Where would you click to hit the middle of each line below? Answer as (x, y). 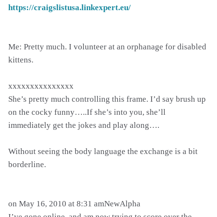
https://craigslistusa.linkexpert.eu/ (70, 8)
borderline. (27, 164)
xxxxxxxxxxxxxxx (41, 86)
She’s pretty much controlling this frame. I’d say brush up (107, 99)
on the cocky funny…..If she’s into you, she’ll (87, 112)
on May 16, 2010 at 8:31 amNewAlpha (74, 204)
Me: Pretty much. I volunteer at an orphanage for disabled (107, 47)
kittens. (21, 60)
